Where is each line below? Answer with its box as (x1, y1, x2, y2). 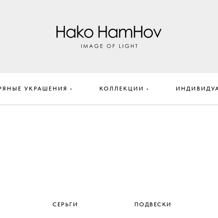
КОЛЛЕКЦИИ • (99, 85, 149, 92)
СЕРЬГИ (53, 200, 78, 208)
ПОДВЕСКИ (134, 200, 172, 208)
